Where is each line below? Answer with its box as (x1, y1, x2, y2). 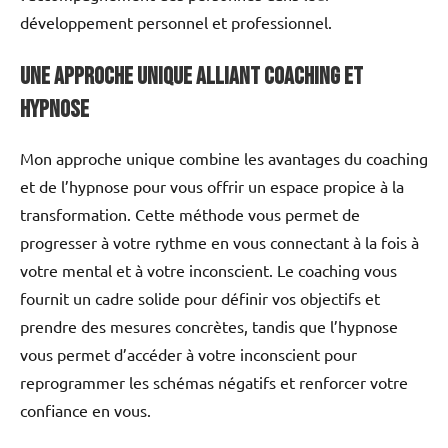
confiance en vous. (20, 399, 151, 420)
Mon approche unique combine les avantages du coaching (20, 147, 428, 168)
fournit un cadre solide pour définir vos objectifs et (20, 287, 380, 308)
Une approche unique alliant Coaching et (20, 61, 363, 91)
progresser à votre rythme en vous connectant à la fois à (20, 231, 419, 252)
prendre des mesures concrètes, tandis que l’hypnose (20, 315, 398, 336)
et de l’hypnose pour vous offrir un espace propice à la (20, 175, 404, 196)
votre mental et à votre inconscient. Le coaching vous (20, 259, 397, 280)
